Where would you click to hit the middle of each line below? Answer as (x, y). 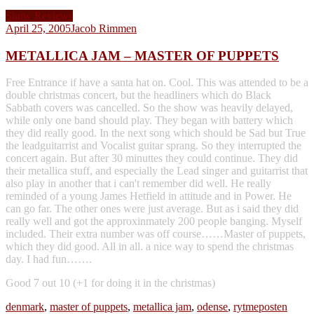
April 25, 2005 (38, 28)
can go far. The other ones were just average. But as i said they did (152, 209)
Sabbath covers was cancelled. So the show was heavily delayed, (149, 108)
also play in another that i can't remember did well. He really (138, 184)
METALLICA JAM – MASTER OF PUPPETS (142, 55)
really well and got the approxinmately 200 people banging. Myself (154, 221)
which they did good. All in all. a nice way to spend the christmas (150, 247)
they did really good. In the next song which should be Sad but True (156, 133)
